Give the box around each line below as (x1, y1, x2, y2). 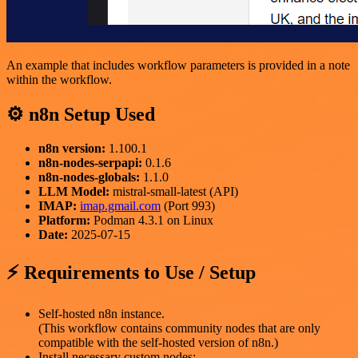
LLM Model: (38, 184, 109, 198)
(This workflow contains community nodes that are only (38, 320, 320, 335)
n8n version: (38, 141, 105, 155)
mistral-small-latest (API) (109, 184, 238, 198)
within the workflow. (6, 72, 112, 86)
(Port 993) (161, 198, 215, 213)
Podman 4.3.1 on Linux (90, 213, 213, 227)
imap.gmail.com (80, 198, 161, 213)
